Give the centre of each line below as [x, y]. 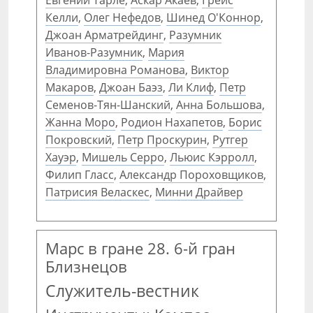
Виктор [210, 70]
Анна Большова [219, 105]
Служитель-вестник [122, 291]
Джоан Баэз [131, 87]
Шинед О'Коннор [213, 17]
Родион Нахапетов [172, 122]
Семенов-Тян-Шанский [108, 105]
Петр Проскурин [162, 140]
